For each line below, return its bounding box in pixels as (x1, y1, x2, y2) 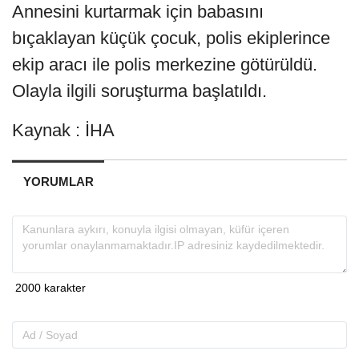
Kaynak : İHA (12, 120, 115, 141)
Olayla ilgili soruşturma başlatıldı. (12, 81, 267, 102)
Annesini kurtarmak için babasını (12, 2, 264, 22)
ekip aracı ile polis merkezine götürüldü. (12, 54, 317, 75)
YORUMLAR (22, 175, 94, 189)
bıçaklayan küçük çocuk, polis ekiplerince (12, 28, 330, 49)
